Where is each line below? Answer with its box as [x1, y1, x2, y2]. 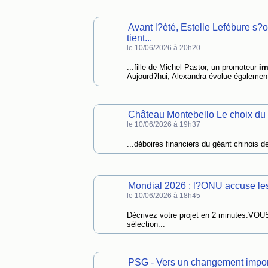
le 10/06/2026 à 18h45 [126, 191, 200, 200]
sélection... [126, 220, 165, 229]
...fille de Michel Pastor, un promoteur [126, 63, 259, 72]
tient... [126, 33, 152, 43]
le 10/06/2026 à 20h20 [126, 44, 200, 52]
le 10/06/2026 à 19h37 [126, 120, 200, 129]
